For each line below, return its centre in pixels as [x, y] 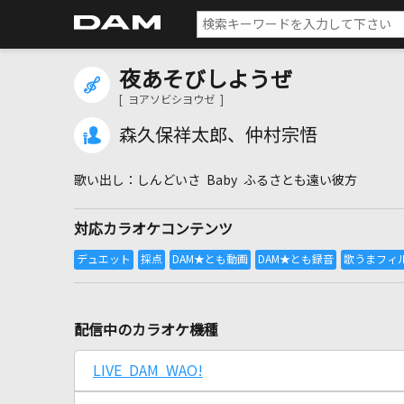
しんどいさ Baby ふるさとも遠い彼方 [247, 180]
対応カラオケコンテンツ [153, 229]
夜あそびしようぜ [206, 79]
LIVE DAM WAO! [148, 371]
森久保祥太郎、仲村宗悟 [218, 135]
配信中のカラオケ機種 [146, 330]
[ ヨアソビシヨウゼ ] [171, 100]
